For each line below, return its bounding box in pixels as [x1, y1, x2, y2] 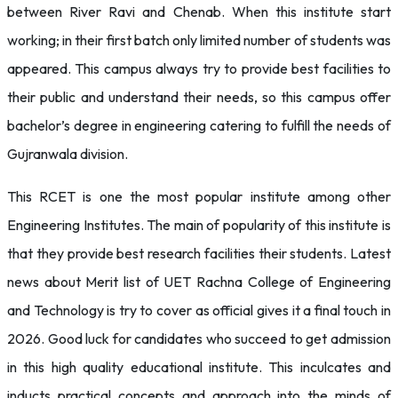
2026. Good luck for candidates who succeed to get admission [7, 330, 391, 347]
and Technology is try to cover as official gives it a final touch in [7, 301, 391, 319]
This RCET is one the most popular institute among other [7, 187, 391, 205]
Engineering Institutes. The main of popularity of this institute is [7, 216, 391, 234]
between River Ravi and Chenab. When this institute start [7, 3, 391, 20]
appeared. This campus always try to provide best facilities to [7, 60, 391, 77]
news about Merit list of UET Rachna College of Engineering [7, 273, 391, 291]
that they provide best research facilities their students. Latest [7, 244, 391, 262]
